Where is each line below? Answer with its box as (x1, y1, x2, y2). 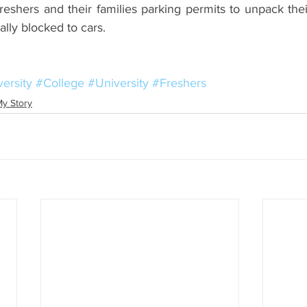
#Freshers (152, 76, 206, 90)
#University (88, 76, 149, 90)
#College (36, 76, 84, 90)
